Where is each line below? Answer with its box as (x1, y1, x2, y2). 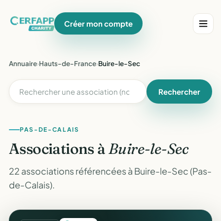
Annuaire (9, 59, 37, 68)
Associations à (9, 140, 109, 158)
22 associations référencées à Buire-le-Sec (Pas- (9, 165, 212, 177)
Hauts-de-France (39, 59, 96, 68)
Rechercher (158, 87, 200, 96)
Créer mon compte (64, 19, 133, 28)
